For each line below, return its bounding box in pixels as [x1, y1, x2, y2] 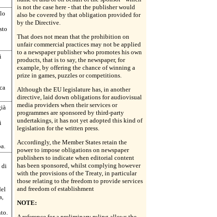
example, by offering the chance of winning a [17, 64, 135, 71]
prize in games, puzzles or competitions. [17, 72, 122, 79]
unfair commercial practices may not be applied [17, 41, 141, 48]
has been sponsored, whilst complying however [17, 162, 140, 169]
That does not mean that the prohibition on [17, 33, 129, 40]
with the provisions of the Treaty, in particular [17, 170, 137, 177]
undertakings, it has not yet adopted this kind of [17, 117, 142, 124]
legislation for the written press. [17, 124, 99, 132]
